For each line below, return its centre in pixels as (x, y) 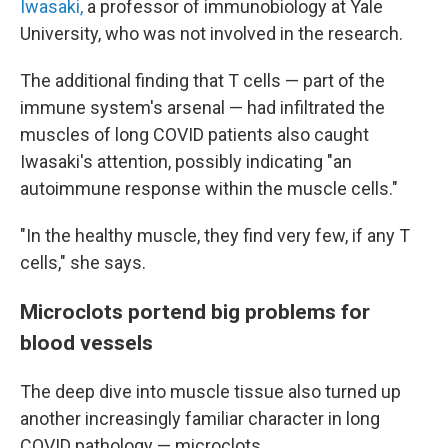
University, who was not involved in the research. (211, 33)
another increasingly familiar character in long (200, 418)
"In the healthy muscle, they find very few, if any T (215, 235)
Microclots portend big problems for (195, 311)
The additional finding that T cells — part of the (202, 80)
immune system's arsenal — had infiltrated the (202, 107)
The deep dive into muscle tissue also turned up (210, 391)
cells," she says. (83, 262)
